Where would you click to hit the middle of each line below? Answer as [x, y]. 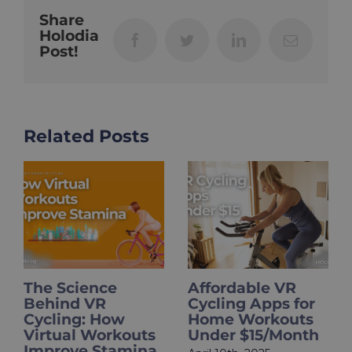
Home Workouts [251, 320]
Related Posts [86, 137]
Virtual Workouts [90, 335]
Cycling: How [74, 320]
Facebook [169, 40]
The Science [70, 288]
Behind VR [65, 304]
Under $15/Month [253, 335]
